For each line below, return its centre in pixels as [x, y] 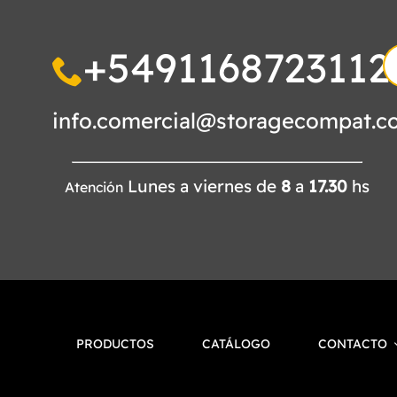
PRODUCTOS [116, 344]
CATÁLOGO [237, 344]
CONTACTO [353, 344]
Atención [94, 187]
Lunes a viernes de [202, 186]
